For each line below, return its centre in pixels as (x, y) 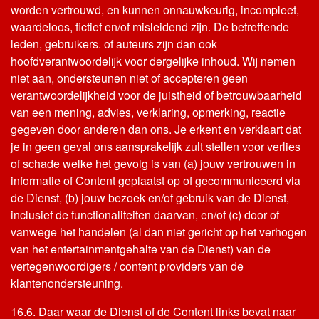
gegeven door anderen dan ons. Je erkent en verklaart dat (156, 129)
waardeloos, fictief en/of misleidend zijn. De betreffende (150, 27)
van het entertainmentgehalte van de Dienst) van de (141, 249)
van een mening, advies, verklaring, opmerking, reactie (148, 112)
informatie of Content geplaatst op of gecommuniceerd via (156, 181)
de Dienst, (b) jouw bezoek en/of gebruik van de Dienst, (150, 198)
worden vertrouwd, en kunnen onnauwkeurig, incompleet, (155, 10)
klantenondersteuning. (67, 283)
